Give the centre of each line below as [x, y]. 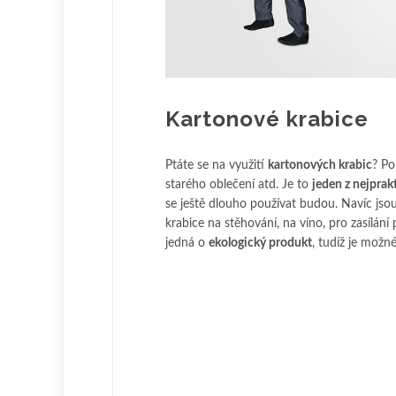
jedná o [187, 244]
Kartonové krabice [267, 119]
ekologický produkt [260, 244]
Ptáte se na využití [217, 166]
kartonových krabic [320, 166]
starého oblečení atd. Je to [239, 185]
